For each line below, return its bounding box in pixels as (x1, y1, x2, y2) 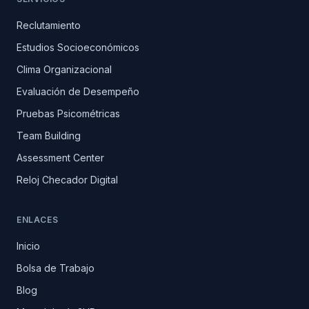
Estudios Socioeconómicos (17, 41, 139, 53)
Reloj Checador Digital (17, 173, 118, 186)
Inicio (17, 239, 40, 252)
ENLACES (17, 214, 59, 225)
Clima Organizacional (17, 63, 112, 75)
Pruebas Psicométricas (17, 107, 120, 119)
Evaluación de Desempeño (17, 85, 139, 97)
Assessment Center (17, 151, 104, 163)
